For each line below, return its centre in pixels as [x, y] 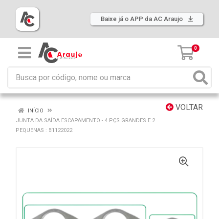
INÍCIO [35, 111]
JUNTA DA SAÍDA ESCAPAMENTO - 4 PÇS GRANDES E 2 [85, 120]
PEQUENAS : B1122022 [44, 130]
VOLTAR [188, 107]
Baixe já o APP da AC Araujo [142, 19]
